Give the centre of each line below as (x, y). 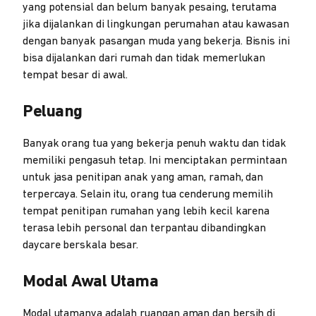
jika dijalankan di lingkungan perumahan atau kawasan (156, 25)
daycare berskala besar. (81, 245)
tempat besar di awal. (75, 75)
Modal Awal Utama (90, 282)
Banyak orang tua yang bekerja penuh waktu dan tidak (154, 144)
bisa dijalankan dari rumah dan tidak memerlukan (144, 59)
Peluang (53, 112)
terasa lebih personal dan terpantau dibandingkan (145, 229)
